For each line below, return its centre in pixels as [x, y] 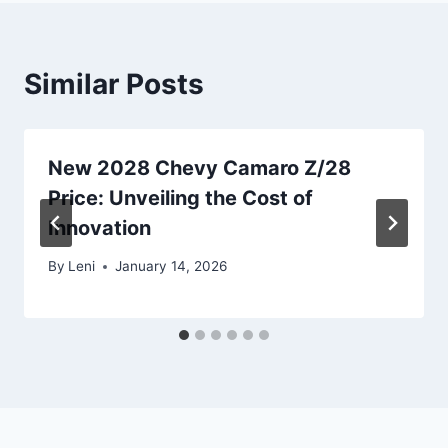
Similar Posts [114, 83]
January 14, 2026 [171, 266]
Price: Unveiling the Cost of [180, 197]
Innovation [99, 227]
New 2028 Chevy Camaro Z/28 [199, 167]
